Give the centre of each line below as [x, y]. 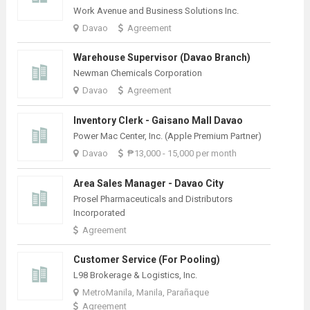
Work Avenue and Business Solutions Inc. [156, 10]
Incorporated [99, 212]
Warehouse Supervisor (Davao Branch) [162, 57]
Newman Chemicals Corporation [137, 73]
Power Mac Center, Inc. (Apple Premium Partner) [167, 136]
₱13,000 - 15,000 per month [182, 153]
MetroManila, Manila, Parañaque [145, 292]
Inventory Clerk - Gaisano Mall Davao [158, 120]
